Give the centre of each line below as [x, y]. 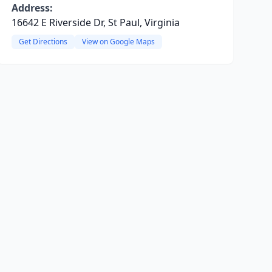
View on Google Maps [118, 42]
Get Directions [43, 42]
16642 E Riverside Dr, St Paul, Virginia [95, 22]
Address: [32, 8]
